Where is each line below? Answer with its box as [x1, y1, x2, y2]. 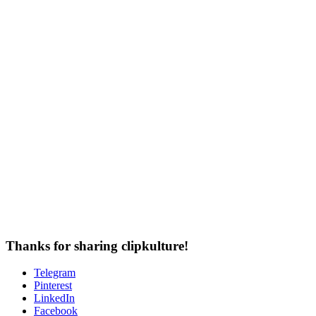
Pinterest [34, 279, 72, 292]
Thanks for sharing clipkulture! [6, 238, 188, 253]
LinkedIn [34, 292, 75, 305]
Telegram [34, 267, 75, 279]
